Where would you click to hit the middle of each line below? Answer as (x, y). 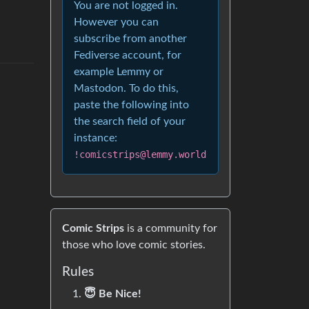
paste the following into (131, 105)
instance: (96, 138)
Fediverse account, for (128, 55)
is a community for (171, 228)
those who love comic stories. (134, 245)
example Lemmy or (119, 72)
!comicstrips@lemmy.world (140, 154)
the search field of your (130, 121)
